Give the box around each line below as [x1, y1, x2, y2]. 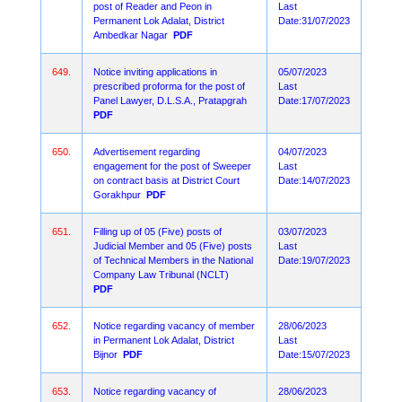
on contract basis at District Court [93, 175, 240, 186]
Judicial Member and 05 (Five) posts [93, 240, 252, 251]
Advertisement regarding [93, 146, 200, 157]
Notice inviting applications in [93, 66, 217, 77]
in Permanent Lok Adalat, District [93, 335, 234, 345]
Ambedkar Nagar [93, 30, 168, 40]
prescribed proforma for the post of [93, 81, 245, 92]
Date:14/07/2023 [278, 175, 350, 186]
